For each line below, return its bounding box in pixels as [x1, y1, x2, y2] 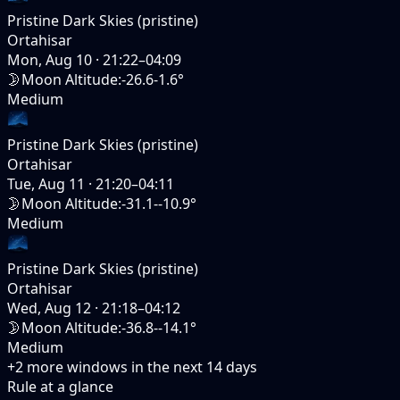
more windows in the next [23, 356, 203, 377]
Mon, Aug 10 [7, 49, 92, 70]
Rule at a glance [7, 376, 113, 396]
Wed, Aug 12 [7, 297, 91, 318]
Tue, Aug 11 [7, 173, 85, 194]
